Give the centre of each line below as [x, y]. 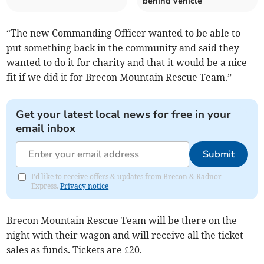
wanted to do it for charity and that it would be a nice [127, 62]
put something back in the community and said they [123, 47]
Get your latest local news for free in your [124, 114]
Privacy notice [85, 186]
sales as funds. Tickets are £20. [75, 250]
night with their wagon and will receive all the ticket [125, 235]
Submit [218, 154]
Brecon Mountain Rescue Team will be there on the [122, 220]
